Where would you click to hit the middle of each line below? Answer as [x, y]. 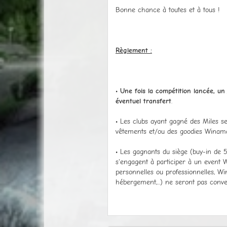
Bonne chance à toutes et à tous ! [167, 10]
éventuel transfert [143, 101]
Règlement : [134, 50]
